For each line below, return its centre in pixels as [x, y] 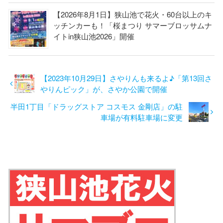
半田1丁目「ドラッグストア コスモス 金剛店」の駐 [96, 107]
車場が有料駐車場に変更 [141, 117]
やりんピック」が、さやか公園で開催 [104, 89]
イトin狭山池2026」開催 [94, 36]
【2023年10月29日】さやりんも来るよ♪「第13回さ [126, 78]
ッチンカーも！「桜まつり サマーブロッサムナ [132, 25]
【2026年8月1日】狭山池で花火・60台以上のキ [132, 14]
